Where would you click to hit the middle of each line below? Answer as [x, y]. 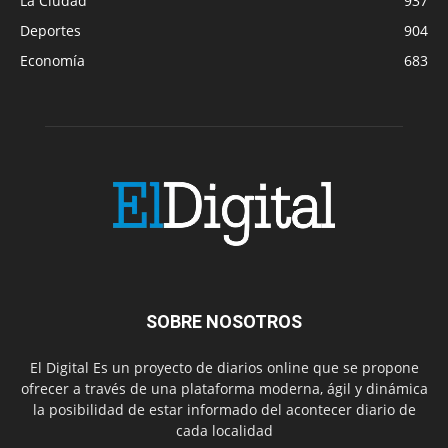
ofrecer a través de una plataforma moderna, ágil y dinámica [224, 388]
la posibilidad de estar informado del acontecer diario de [224, 409]
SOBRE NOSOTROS [224, 321]
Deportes [50, 30]
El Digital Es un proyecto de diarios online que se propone [224, 367]
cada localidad [224, 430]
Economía [52, 60]
